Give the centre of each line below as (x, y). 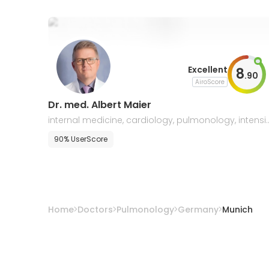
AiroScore (210, 82)
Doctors (95, 209)
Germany (198, 209)
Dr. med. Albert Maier (100, 105)
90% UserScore (81, 139)
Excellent (207, 69)
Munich (237, 209)
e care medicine (83, 134)
